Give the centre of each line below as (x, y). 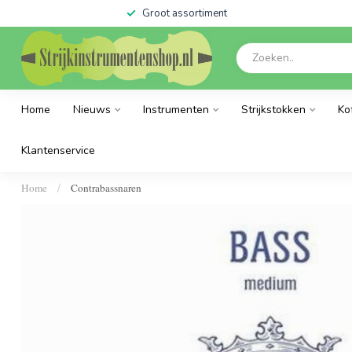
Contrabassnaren (106, 188)
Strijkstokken (273, 110)
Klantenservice (58, 150)
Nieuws (92, 110)
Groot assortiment (184, 13)
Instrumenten (176, 110)
